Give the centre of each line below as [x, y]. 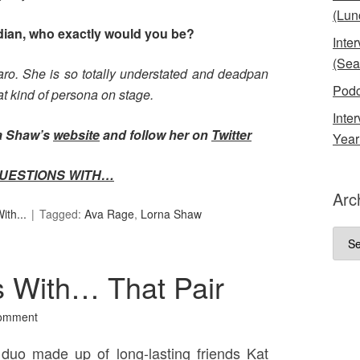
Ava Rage [109, 214]
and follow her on [155, 135]
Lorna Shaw [171, 214]
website [76, 135]
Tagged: [62, 214]
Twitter [231, 135]
